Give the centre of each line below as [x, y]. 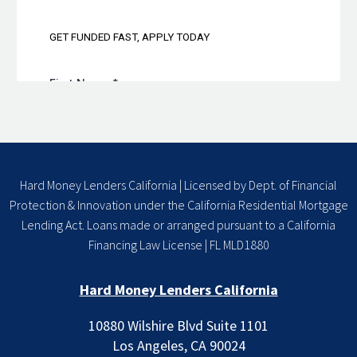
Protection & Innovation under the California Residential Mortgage [178, 205]
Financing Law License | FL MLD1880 [178, 245]
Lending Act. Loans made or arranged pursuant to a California [178, 225]
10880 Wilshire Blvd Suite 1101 [178, 326]
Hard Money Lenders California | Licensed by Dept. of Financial [178, 185]
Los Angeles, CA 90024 [178, 346]
